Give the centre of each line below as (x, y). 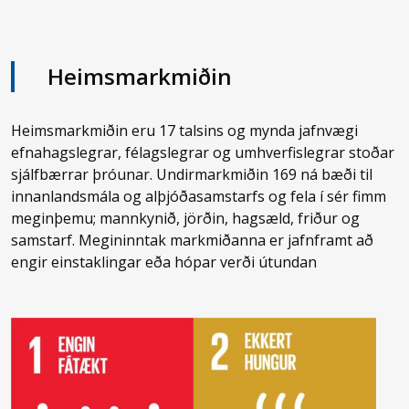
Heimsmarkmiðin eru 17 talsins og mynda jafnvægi (185, 131)
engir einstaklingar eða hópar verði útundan (164, 262)
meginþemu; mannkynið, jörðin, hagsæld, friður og (186, 218)
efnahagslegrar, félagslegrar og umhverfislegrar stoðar (203, 152)
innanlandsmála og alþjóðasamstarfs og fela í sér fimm (199, 196)
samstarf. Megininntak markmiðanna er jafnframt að (193, 240)
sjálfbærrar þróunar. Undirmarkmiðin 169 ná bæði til (192, 174)
